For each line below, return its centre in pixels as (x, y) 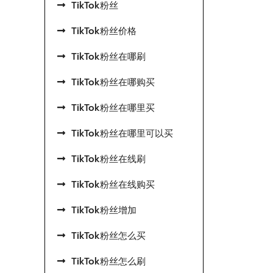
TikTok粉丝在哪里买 (113, 108)
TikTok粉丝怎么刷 (108, 261)
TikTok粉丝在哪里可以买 (122, 133)
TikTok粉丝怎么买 (108, 236)
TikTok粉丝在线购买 (113, 185)
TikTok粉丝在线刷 (108, 159)
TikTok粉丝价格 (104, 31)
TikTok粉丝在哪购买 (113, 82)
